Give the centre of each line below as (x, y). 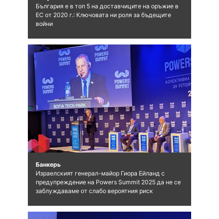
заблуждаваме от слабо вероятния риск (94, 191)
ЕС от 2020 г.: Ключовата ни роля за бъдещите (103, 15)
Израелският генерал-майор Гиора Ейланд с (100, 173)
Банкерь (48, 164)
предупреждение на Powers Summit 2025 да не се (108, 182)
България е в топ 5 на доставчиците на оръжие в (107, 6)
